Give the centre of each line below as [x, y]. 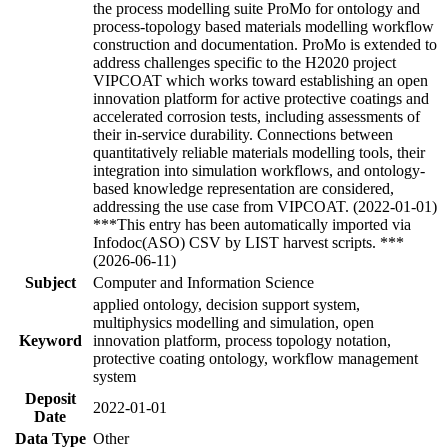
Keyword [50, 340]
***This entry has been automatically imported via [252, 224]
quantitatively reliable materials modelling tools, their [259, 152]
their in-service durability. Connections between [243, 134]
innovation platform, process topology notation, [242, 340]
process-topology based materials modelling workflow [263, 26]
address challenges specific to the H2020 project [244, 62]
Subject [50, 282]
